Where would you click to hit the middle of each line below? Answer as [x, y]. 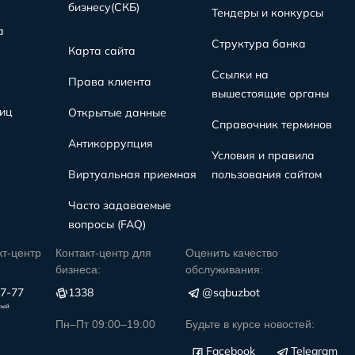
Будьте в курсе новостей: [250, 324]
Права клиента [110, 82]
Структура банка [258, 44]
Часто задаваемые [120, 205]
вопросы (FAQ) [107, 224]
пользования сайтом [266, 174]
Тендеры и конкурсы [267, 13]
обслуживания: [224, 269]
